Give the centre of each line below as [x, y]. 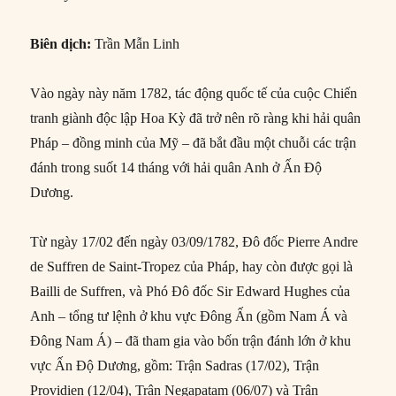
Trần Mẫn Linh [136, 43]
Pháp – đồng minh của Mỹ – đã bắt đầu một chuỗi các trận [194, 142]
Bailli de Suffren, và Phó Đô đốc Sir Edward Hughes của [190, 291]
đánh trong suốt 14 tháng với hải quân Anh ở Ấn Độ [176, 167]
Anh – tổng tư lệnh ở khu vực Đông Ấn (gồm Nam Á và [189, 316]
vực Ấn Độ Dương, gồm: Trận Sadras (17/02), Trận [175, 365]
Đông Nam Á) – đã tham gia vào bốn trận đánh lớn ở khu [191, 340]
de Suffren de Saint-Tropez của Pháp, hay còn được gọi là [192, 266]
